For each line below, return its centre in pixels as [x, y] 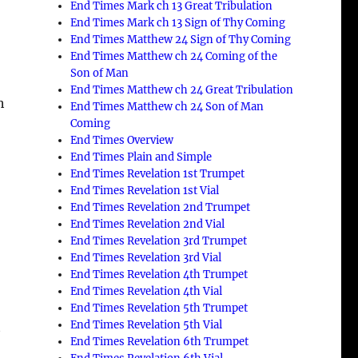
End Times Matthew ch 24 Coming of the [174, 56]
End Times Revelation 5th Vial [147, 324]
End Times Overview [122, 140]
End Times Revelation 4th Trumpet [159, 274]
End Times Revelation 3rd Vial [146, 257]
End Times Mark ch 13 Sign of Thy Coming [178, 22]
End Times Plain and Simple [141, 157]
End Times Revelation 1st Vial [145, 190]
